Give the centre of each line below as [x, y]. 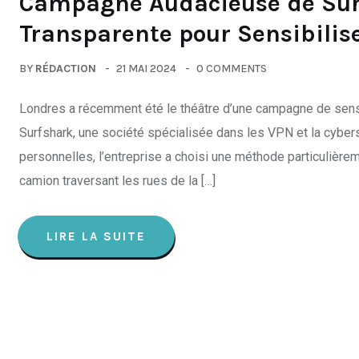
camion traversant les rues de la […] [117, 181]
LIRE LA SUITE [96, 236]
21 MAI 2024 [146, 69]
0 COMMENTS [232, 69]
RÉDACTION [66, 69]
